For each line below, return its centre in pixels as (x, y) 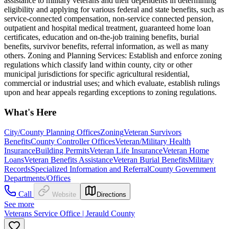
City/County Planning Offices (52, 132)
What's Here (30, 112)
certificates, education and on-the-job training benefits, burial (101, 37)
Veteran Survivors (153, 132)
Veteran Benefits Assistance (68, 159)
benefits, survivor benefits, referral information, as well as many (106, 47)
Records (17, 169)
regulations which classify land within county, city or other (98, 65)
